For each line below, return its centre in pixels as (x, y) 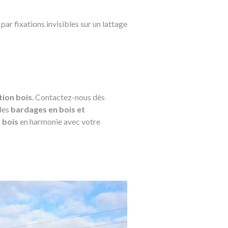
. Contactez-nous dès (68, 97)
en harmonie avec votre (59, 121)
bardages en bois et (48, 109)
